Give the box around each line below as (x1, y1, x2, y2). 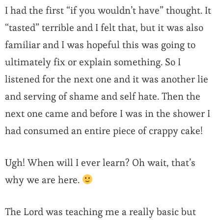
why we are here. (5, 173, 82, 187)
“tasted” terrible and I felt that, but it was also (5, 21, 203, 34)
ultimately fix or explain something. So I (5, 55, 181, 69)
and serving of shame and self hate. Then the (5, 90, 200, 103)
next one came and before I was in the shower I (5, 107, 210, 120)
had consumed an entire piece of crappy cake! (5, 124, 203, 137)
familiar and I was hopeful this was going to (5, 38, 195, 52)
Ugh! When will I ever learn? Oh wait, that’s (5, 156, 195, 169)
